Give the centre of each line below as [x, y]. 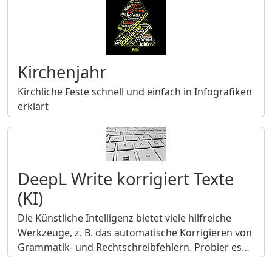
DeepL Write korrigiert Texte [126, 178]
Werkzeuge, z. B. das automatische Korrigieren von [135, 232]
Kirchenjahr [62, 72]
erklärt [33, 107]
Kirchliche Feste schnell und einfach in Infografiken [135, 92]
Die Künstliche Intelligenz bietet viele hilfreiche [124, 218]
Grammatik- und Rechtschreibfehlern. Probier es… [134, 247]
